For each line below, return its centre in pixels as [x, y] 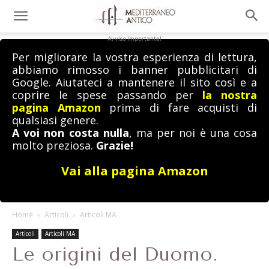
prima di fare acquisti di [179, 107]
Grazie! [115, 145]
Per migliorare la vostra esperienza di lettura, [134, 57]
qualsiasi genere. [55, 120]
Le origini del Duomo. [115, 254]
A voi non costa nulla [71, 133]
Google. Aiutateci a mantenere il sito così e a [134, 82]
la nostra [230, 95]
